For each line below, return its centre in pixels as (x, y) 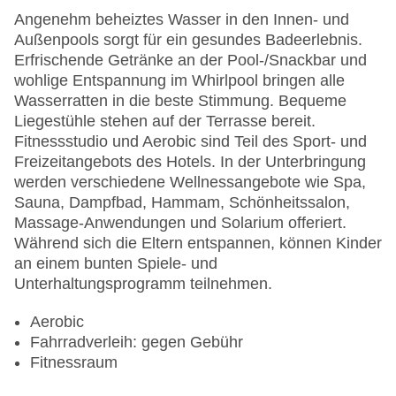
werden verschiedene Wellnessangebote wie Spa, (190, 183)
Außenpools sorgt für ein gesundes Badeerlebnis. (188, 40)
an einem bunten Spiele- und (116, 264)
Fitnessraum (74, 363)
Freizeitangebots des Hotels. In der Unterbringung (190, 162)
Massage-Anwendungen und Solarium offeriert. (180, 223)
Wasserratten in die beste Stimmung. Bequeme (180, 101)
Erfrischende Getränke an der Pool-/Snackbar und (190, 61)
